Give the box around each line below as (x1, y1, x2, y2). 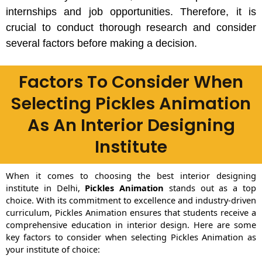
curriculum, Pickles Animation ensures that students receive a (6, 206, 256, 219)
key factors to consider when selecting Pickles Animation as (6, 231, 256, 243)
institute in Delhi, (6, 182, 85, 194)
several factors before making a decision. (6, 37, 197, 49)
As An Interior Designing (27, 113, 235, 137)
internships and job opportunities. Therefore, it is (6, 5, 256, 18)
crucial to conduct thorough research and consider (6, 21, 256, 33)
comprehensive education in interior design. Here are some (6, 219, 256, 231)
